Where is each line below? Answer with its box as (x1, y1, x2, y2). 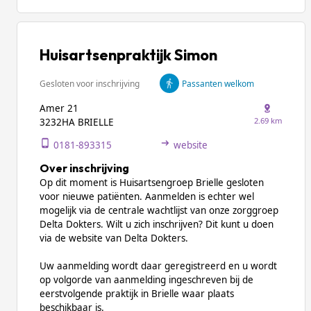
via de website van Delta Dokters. (40, 232, 188, 244)
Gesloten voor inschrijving (40, 77, 140, 90)
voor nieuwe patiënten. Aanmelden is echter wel (40, 190, 254, 203)
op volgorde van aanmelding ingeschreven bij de (40, 274, 253, 286)
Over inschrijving (40, 161, 129, 175)
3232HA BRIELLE (40, 116, 114, 128)
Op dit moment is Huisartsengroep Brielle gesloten (40, 176, 264, 189)
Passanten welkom (182, 77, 254, 90)
